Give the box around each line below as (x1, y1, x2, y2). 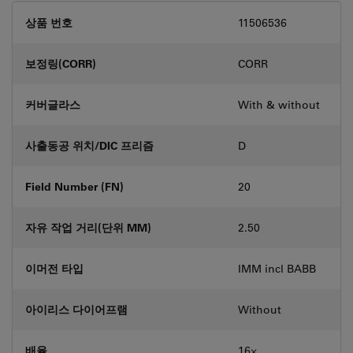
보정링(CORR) (25, 56, 96, 71)
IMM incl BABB (238, 262, 316, 276)
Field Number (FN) (25, 179, 124, 194)
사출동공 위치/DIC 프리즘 (25, 138, 154, 153)
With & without (238, 98, 320, 112)
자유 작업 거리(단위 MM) (25, 220, 151, 235)
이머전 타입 (25, 261, 84, 276)
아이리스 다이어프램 (25, 302, 128, 317)
